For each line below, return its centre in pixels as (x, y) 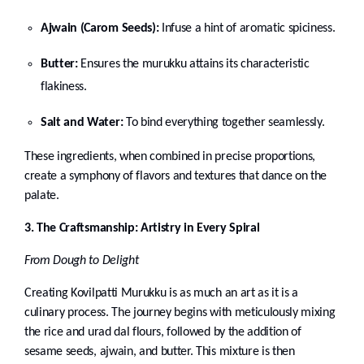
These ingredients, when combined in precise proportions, (170, 157)
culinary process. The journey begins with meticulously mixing (180, 313)
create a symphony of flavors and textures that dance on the (176, 177)
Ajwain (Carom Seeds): (100, 29)
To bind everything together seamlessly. (224, 123)
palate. (42, 196)
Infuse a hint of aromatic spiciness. (247, 29)
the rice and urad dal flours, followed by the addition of (163, 333)
